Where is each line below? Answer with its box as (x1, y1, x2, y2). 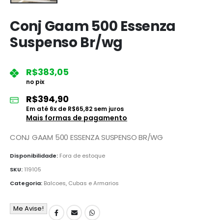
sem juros (92, 104, 124, 113)
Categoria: (10, 179, 44, 187)
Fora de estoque (59, 152, 105, 160)
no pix (26, 77, 44, 86)
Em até (26, 104, 50, 113)
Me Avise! (13, 203, 44, 213)
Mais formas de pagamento (26, 112, 127, 123)
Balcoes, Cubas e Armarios (44, 179, 119, 187)
